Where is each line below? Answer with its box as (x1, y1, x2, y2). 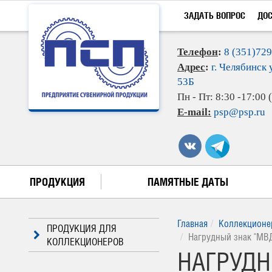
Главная (177, 217, 208, 229)
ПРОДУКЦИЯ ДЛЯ (47, 222, 117, 234)
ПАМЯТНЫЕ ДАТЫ (148, 175, 228, 189)
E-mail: (177, 106, 211, 118)
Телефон (177, 46, 218, 58)
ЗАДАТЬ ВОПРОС (184, 10, 245, 21)
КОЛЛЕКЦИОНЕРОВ (47, 236, 124, 248)
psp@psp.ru (214, 106, 265, 118)
